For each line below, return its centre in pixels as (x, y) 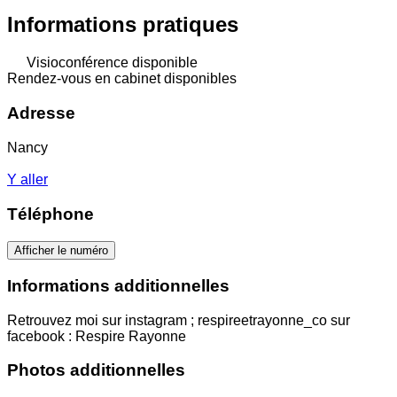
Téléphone (51, 214)
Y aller (27, 179)
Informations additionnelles (118, 285)
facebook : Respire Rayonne (97, 336)
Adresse (41, 113)
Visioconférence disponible (110, 63)
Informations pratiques (123, 25)
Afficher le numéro (61, 251)
